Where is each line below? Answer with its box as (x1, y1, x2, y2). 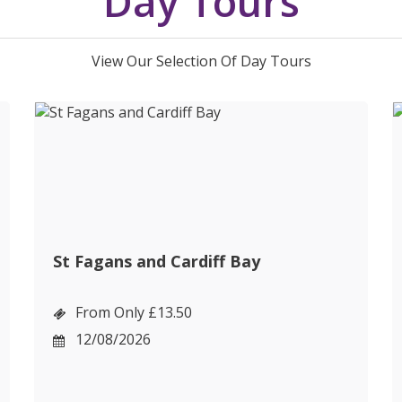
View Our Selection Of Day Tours (91, 51, 311, 71)
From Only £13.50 (75, 302, 192, 322)
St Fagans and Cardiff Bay (53, 250, 260, 272)
